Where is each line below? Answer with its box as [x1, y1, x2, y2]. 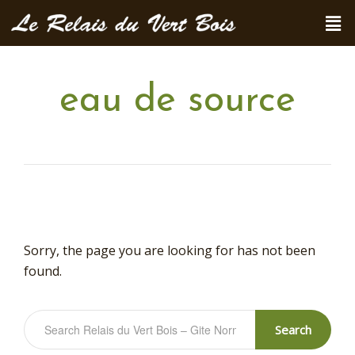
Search [275, 321, 311, 338]
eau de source [59, 82, 296, 120]
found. [24, 262, 62, 280]
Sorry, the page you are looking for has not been [24, 242, 315, 259]
